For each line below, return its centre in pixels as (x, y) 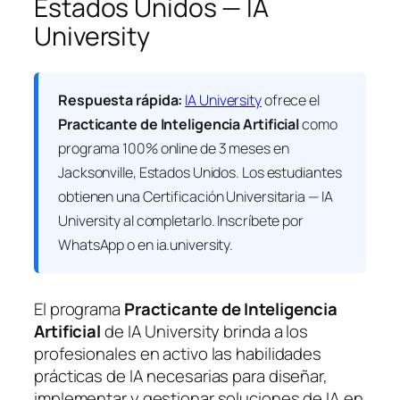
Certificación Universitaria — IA (237, 196)
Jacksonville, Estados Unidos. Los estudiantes (200, 172)
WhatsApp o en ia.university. (146, 244)
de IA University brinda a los (205, 331)
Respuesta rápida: (121, 100)
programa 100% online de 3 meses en (174, 148)
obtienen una (100, 196)
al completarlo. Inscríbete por (212, 220)
